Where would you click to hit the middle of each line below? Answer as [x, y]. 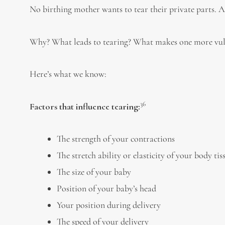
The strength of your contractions [116, 139]
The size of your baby [94, 172]
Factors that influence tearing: [85, 106]
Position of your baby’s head [107, 188]
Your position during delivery [109, 205]
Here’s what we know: [68, 74]
